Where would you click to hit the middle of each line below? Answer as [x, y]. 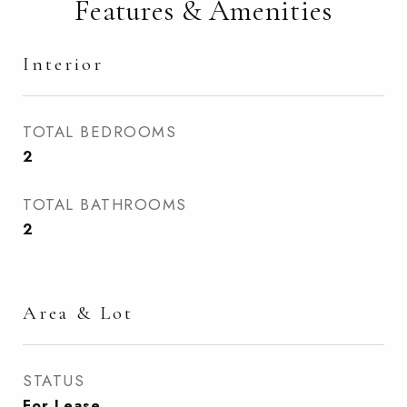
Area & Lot [78, 313]
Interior [63, 64]
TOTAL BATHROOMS [105, 204]
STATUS [54, 381]
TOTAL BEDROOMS [99, 132]
